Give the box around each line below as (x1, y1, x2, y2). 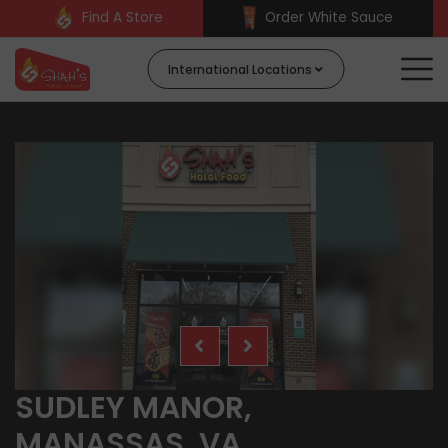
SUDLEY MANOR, (15, 387, 252, 430)
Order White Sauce (264, 8, 393, 28)
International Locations (168, 61, 316, 79)
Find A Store (82, 8, 164, 28)
